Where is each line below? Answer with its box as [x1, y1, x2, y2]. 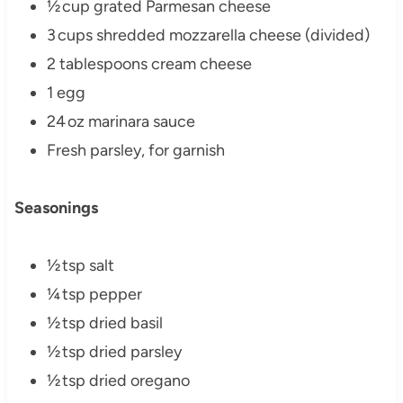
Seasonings [13, 197, 98, 218]
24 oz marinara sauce [46, 111, 195, 131]
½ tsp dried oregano [46, 370, 190, 390]
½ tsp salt [46, 255, 114, 275]
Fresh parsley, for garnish [46, 139, 225, 160]
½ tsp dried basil [46, 312, 163, 333]
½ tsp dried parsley [46, 341, 182, 362]
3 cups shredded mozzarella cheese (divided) [46, 24, 370, 45]
